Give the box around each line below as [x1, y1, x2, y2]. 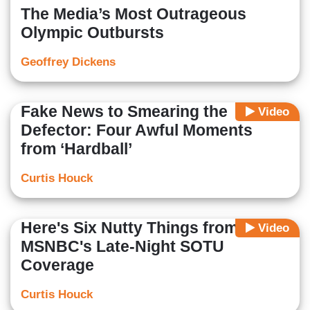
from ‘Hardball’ [21, 140, 132, 158]
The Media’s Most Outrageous [21, 5, 246, 24]
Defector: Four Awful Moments [21, 121, 253, 140]
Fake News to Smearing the [21, 102, 228, 121]
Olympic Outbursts [21, 24, 164, 42]
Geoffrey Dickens [21, 55, 116, 69]
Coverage [21, 256, 94, 275]
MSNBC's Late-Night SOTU [21, 237, 224, 256]
